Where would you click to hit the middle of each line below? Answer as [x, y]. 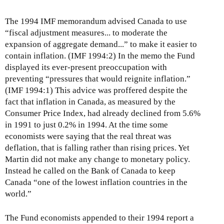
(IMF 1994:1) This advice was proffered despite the [96, 90]
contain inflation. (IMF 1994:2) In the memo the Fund [100, 55]
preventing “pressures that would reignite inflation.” [98, 78]
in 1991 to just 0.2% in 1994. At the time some [86, 124]
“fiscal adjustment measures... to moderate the [86, 32]
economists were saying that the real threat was [88, 136]
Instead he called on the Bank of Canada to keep [90, 170]
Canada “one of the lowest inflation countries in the [96, 182]
